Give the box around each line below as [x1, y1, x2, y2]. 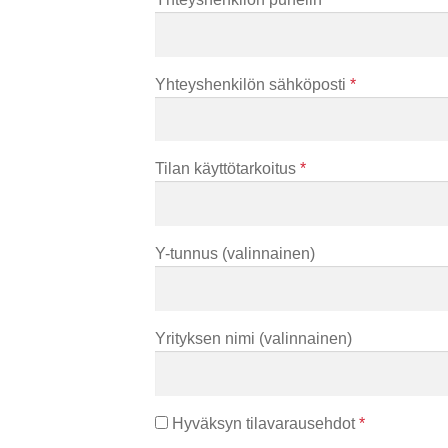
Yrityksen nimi [154, 329, 259, 347]
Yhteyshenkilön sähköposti [154, 75, 350, 93]
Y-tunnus [154, 245, 222, 263]
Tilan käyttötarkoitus [154, 160, 300, 178]
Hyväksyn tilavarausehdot [167, 414, 359, 432]
